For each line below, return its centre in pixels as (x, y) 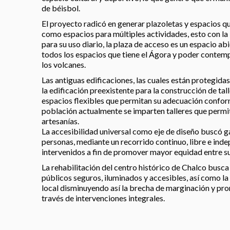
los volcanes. (63, 64)
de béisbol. (61, 8)
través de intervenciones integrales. (103, 198)
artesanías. (60, 121)
